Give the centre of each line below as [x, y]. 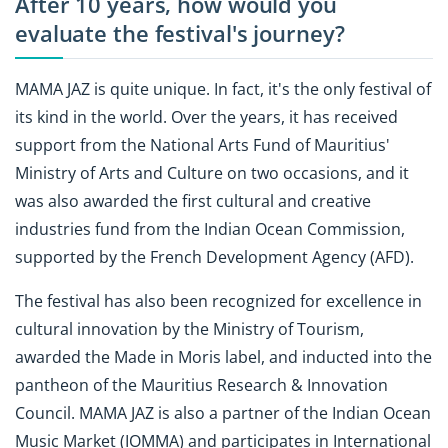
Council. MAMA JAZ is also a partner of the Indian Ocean [223, 413]
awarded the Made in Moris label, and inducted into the [223, 357]
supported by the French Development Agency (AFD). [214, 256]
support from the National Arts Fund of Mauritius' [202, 144]
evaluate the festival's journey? [180, 34]
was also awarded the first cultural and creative [193, 200]
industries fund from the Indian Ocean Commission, [210, 228]
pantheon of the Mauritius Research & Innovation [201, 385]
